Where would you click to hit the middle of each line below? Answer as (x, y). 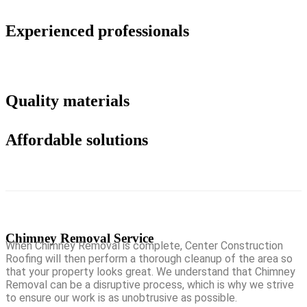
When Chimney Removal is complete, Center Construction (144, 246)
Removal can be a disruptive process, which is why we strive (150, 285)
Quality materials (67, 100)
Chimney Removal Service (79, 238)
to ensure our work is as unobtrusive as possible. (121, 298)
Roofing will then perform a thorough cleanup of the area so (149, 259)
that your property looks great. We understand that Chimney (150, 272)
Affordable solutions (77, 139)
